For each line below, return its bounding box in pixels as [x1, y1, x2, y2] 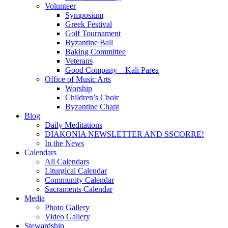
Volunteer [45, 2, 76, 10]
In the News [45, 139, 84, 148]
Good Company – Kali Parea [65, 66, 159, 74]
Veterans [65, 56, 93, 65]
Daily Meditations [45, 121, 102, 129]
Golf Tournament [65, 29, 121, 38]
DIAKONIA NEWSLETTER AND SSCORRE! [45, 130, 204, 138]
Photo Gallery [45, 203, 90, 212]
